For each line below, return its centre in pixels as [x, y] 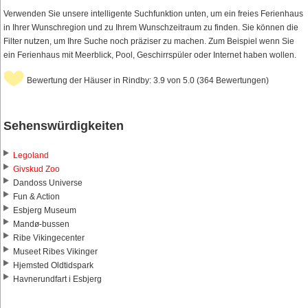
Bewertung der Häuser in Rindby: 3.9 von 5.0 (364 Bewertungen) [148, 81]
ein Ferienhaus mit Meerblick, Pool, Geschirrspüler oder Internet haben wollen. [150, 55]
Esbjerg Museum [45, 211]
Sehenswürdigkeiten [64, 126]
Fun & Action [36, 197]
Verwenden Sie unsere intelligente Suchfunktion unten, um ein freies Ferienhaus [153, 14]
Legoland [31, 156]
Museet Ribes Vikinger [55, 252]
